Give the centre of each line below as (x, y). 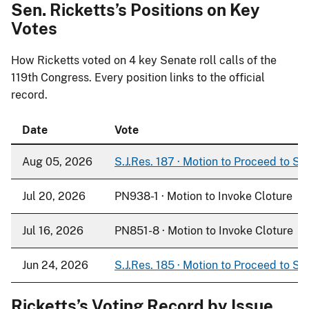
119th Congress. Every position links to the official (138, 77)
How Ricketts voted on (70, 60)
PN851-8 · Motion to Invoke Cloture (204, 230)
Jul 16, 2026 (53, 230)
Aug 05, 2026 (57, 161)
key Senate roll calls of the (206, 60)
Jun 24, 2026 (55, 265)
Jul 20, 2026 (54, 196)
